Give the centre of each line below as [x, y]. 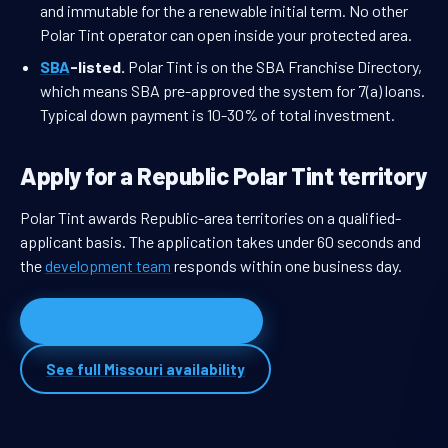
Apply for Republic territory [141, 321]
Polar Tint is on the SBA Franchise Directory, [273, 67]
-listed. [97, 67]
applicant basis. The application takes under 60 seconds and [220, 242]
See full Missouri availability [145, 369]
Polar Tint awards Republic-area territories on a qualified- [210, 218]
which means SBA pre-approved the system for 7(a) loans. [232, 91]
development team [108, 266]
